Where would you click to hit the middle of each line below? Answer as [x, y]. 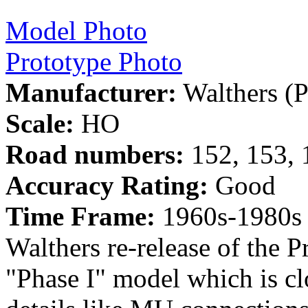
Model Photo [76, 30]
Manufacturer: [91, 92]
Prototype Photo [94, 61]
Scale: [40, 123]
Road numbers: [95, 154]
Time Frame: [80, 216]
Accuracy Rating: [107, 185]
